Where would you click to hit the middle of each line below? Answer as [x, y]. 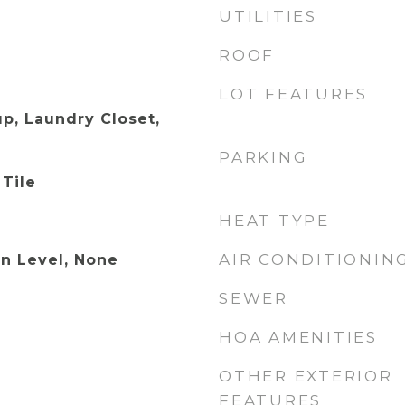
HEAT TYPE [274, 221]
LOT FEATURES [293, 94]
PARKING [264, 157]
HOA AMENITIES [298, 337]
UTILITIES [268, 16]
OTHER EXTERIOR [306, 376]
